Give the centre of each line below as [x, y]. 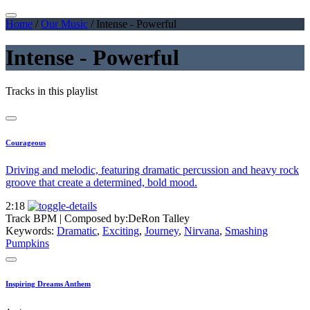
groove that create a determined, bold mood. [101, 183]
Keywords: [31, 231]
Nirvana [202, 231]
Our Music [64, 24]
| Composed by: [94, 219]
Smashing [246, 231]
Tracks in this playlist [52, 91]
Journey [162, 231]
